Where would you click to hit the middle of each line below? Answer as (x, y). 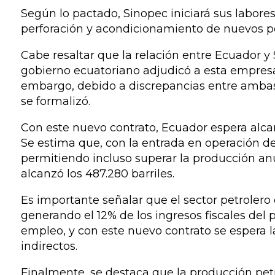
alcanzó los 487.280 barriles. (97, 174)
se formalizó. (55, 101)
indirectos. (49, 246)
